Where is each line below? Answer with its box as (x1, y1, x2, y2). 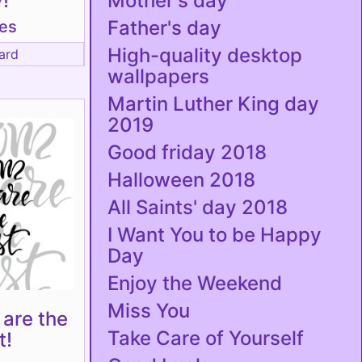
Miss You (107, 299, 190, 322)
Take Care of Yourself (107, 326, 304, 350)
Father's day (107, 16, 221, 40)
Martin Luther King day (107, 92, 319, 116)
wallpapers (107, 65, 209, 88)
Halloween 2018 (107, 168, 255, 192)
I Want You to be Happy (107, 223, 322, 246)
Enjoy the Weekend (107, 271, 282, 295)
